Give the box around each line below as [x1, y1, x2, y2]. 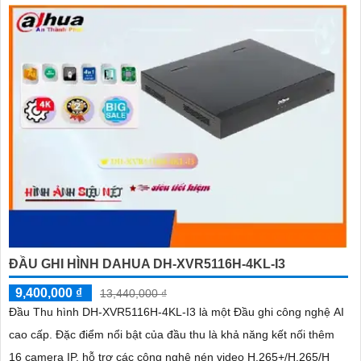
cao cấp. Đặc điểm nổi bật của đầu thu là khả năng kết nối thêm [9, 328, 56, 342]
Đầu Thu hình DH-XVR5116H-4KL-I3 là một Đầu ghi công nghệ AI [9, 305, 344, 319]
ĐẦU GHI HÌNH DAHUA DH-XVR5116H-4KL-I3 [9, 257, 285, 272]
